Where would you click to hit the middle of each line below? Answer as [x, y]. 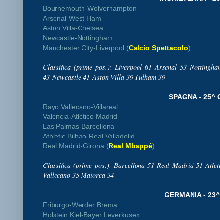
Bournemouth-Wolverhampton [90, 8]
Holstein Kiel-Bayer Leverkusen [91, 214]
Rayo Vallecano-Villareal [80, 106]
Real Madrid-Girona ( [76, 146]
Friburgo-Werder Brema [80, 205]
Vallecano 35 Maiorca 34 [78, 175]
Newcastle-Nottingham [78, 38]
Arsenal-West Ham [72, 18]
